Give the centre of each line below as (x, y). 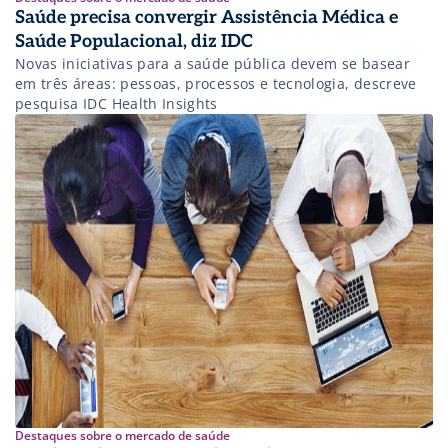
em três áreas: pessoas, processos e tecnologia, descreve (216, 83)
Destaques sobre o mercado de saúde (122, 435)
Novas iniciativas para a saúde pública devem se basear (212, 63)
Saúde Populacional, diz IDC (134, 41)
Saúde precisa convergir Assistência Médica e (206, 17)
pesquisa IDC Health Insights (116, 103)
